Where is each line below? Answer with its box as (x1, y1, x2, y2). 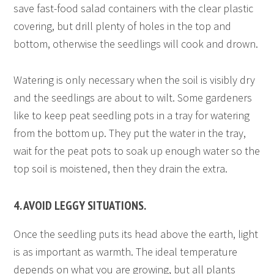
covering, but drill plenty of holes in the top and (13, 18, 232, 33)
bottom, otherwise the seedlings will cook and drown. (13, 36, 259, 51)
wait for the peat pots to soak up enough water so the (13, 143, 261, 158)
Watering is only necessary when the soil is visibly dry (13, 72, 256, 87)
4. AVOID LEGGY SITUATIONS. (13, 197, 147, 213)
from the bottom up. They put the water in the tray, (13, 125, 246, 140)
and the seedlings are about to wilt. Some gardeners (13, 90, 253, 105)
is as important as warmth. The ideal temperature (13, 244, 238, 259)
